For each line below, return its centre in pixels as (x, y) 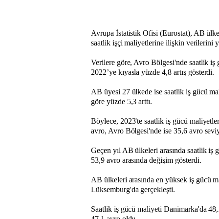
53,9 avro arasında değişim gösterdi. (146, 160)
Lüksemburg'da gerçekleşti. (134, 189)
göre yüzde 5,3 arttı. (122, 101)
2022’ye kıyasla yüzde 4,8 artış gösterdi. (153, 72)
